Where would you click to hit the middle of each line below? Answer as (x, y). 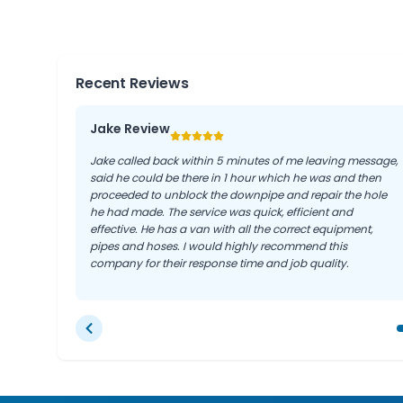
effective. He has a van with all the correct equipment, (231, 229)
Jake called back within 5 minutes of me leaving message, (244, 161)
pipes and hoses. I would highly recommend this (219, 246)
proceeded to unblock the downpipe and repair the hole (238, 195)
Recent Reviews (132, 83)
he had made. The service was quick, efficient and (221, 212)
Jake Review (130, 129)
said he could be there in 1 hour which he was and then (236, 178)
